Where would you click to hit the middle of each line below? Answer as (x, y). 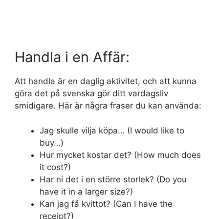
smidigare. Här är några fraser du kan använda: (108, 106)
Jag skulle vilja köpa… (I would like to (112, 130)
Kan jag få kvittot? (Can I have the (106, 204)
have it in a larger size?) (86, 191)
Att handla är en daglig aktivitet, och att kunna (106, 81)
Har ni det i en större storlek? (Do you (113, 179)
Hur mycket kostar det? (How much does (120, 155)
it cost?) (55, 167)
